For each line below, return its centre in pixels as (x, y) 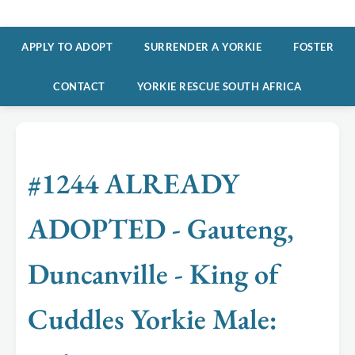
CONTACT (79, 86)
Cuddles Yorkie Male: (153, 319)
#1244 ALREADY (134, 184)
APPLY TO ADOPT (67, 47)
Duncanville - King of (153, 274)
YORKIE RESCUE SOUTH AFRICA (219, 86)
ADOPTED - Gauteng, (161, 229)
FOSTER (313, 47)
